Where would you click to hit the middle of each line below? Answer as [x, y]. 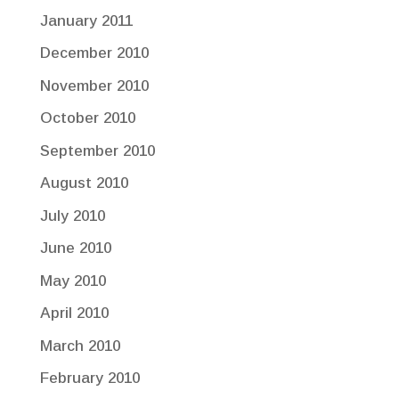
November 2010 [94, 85]
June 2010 [75, 248]
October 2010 [87, 118]
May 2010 [73, 281]
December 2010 [94, 53]
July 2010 [72, 216]
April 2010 [74, 313]
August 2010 [84, 183]
